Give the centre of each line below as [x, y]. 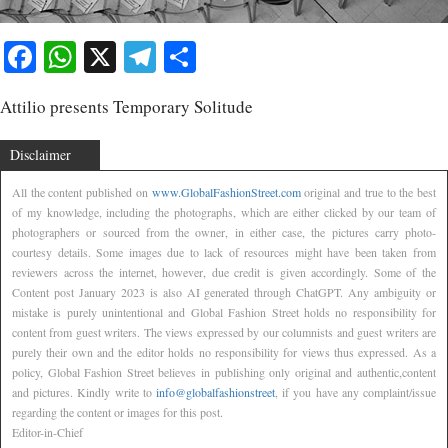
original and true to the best [368, 191]
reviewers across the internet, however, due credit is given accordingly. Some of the [224, 271]
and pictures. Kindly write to [84, 391]
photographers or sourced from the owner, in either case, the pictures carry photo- [224, 231]
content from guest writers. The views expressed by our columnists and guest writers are [224, 331]
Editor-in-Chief [47, 431]
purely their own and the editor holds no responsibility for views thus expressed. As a [224, 351]
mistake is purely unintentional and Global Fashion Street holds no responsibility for [224, 311]
